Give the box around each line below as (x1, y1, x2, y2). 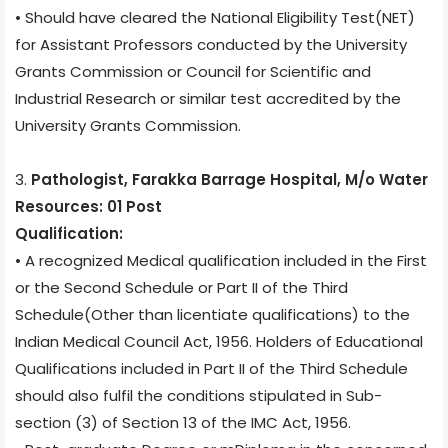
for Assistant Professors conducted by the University (15, 33, 407, 55)
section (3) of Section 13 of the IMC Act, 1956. (15, 411, 351, 433)
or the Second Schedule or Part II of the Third (15, 276, 348, 298)
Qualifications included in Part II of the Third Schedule (15, 357, 408, 379)
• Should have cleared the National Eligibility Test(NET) (15, 6, 415, 28)
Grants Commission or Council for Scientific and (15, 60, 371, 82)
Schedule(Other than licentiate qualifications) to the (15, 303, 410, 325)
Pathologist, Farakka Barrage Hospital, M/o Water (31, 168, 428, 190)
